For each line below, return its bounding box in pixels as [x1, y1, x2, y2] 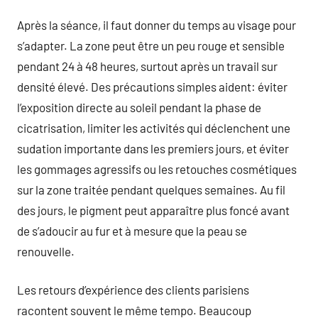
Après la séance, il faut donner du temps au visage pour [17, 17, 296, 32]
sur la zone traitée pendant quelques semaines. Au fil [17, 182, 285, 197]
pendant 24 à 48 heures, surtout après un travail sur [17, 58, 278, 73]
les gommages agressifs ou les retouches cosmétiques [17, 161, 297, 176]
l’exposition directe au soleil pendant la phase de [17, 99, 261, 114]
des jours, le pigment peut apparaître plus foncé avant [17, 202, 290, 217]
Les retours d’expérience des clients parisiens [17, 283, 249, 297]
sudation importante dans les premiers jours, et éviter [17, 141, 289, 155]
